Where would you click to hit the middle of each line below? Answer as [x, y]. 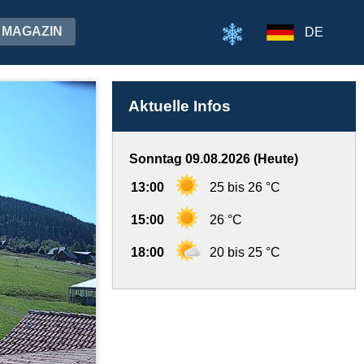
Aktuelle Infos [180, 106]
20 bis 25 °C [245, 252]
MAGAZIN [32, 31]
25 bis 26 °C [245, 187]
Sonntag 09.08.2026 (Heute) [214, 159]
